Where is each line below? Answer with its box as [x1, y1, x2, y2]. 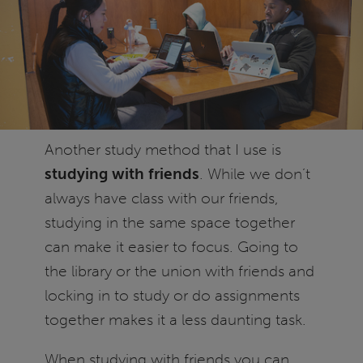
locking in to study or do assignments [44, 285, 300, 305]
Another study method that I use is [44, 139, 281, 159]
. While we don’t [199, 164, 310, 183]
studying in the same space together [44, 212, 295, 232]
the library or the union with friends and [44, 261, 314, 280]
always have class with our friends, [44, 188, 279, 207]
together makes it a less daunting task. [44, 310, 310, 329]
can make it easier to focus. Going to [44, 237, 298, 256]
